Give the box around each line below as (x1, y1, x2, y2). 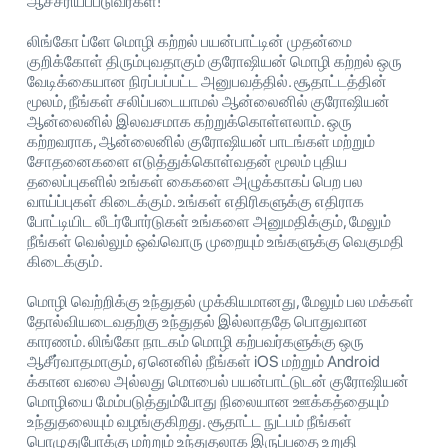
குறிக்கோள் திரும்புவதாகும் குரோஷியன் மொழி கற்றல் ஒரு (27, 51, 402, 71)
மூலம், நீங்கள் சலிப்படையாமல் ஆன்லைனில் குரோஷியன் (27, 91, 390, 111)
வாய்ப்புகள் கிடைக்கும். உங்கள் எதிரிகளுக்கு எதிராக (27, 191, 364, 211)
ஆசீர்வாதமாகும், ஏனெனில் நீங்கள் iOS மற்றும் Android (27, 351, 380, 371)
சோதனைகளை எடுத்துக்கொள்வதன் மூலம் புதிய (27, 151, 347, 171)
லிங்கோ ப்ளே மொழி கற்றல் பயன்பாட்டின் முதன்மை (27, 31, 352, 51)
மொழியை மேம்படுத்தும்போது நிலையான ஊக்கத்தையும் (27, 391, 389, 411)
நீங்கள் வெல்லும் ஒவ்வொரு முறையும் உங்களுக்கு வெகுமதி (27, 231, 404, 251)
